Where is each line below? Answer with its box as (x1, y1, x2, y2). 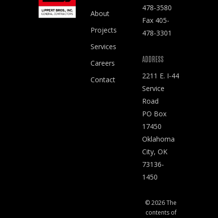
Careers (90, 58, 115, 68)
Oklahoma (142, 134, 175, 144)
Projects (90, 25, 117, 35)
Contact (90, 75, 115, 85)
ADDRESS (142, 54, 164, 64)
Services (90, 42, 116, 52)
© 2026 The (145, 199, 177, 207)
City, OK (142, 147, 168, 157)
